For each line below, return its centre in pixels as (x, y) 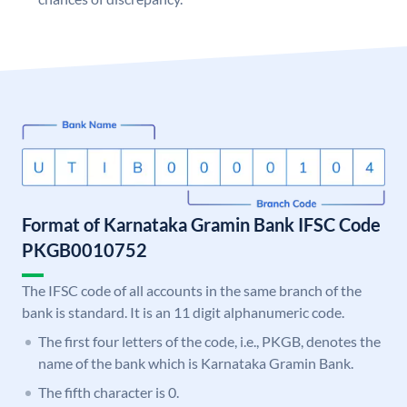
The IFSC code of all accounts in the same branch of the (192, 291)
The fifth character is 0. (109, 392)
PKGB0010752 (84, 250)
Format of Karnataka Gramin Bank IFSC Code (201, 225)
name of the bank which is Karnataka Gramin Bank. (196, 363)
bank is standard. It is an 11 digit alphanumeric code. (183, 313)
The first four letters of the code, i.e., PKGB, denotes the (209, 342)
